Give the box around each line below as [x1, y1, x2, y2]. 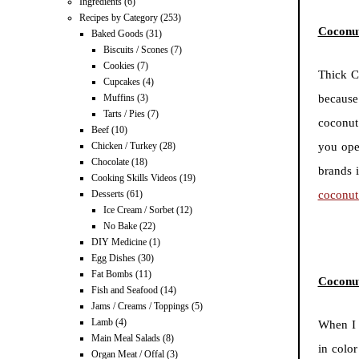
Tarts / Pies [103, 108, 145, 120]
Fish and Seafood [91, 284, 158, 296]
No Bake [103, 220, 137, 232]
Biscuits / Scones [103, 44, 168, 56]
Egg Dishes [91, 252, 135, 264]
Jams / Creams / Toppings [91, 301, 189, 313]
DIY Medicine [91, 236, 147, 248]
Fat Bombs [91, 268, 133, 280]
